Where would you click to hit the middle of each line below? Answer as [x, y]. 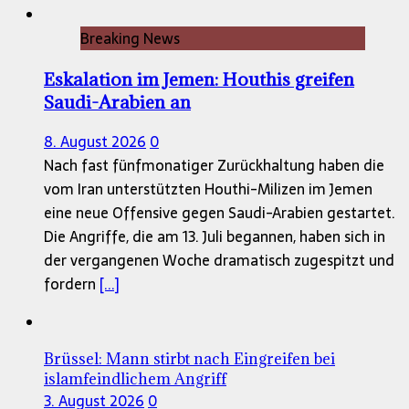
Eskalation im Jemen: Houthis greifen [199, 79]
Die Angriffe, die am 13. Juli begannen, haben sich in [215, 237]
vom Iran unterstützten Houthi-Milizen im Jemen [208, 189]
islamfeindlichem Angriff [135, 379]
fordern [72, 284]
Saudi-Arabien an [117, 101]
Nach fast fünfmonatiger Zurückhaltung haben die [214, 166]
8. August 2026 [95, 142]
